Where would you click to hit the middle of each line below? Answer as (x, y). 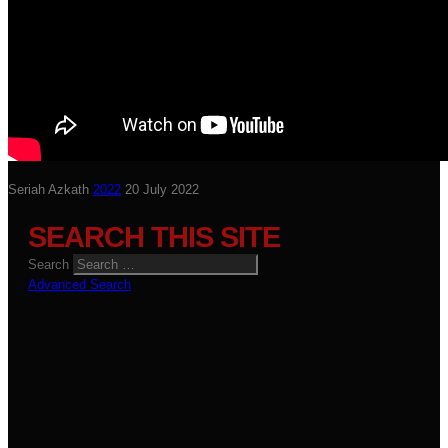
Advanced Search (79, 284)
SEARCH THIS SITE (154, 237)
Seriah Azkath (48, 189)
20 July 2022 (162, 189)
